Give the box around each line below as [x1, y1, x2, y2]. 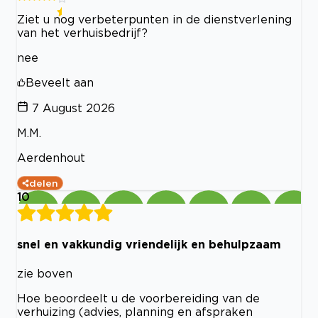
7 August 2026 [32, 102, 115, 114]
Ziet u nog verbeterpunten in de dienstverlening [17, 13, 292, 26]
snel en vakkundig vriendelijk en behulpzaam [17, 238, 281, 251]
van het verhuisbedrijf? [17, 26, 148, 39]
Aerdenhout [17, 151, 85, 164]
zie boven [17, 266, 72, 280]
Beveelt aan [26, 76, 94, 89]
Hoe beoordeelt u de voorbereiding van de [17, 291, 260, 305]
